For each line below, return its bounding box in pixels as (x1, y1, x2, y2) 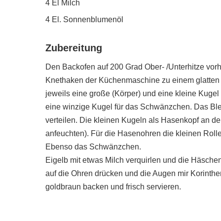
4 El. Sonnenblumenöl (45, 15, 123, 24)
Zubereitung (45, 42, 102, 54)
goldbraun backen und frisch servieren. (45, 183, 181, 191)
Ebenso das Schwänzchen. (45, 143, 141, 151)
